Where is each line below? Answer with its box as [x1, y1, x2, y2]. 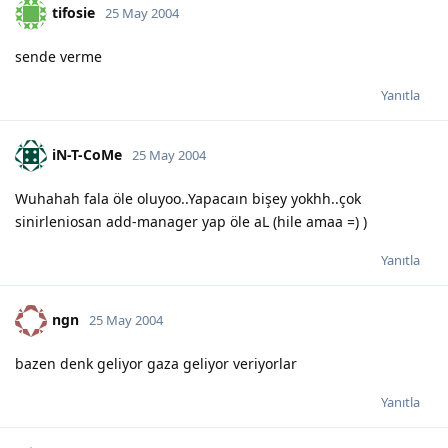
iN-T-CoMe [52, 144, 122, 164]
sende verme [15, 46, 102, 66]
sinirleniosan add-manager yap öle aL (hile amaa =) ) [15, 211, 367, 231]
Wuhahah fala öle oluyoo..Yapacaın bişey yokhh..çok [15, 188, 361, 208]
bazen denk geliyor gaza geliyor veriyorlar [15, 353, 297, 373]
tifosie [52, 2, 95, 22]
